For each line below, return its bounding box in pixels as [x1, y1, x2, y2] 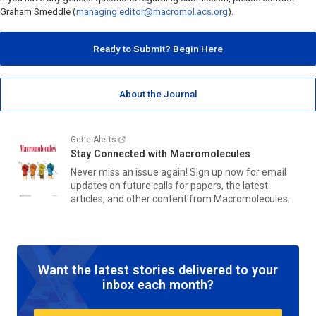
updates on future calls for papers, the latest [71, 179, 268, 191]
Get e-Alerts [71, 134, 116, 145]
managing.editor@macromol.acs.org [76, 6, 228, 17]
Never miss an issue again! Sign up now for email [71, 166, 286, 178]
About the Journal [119, 89, 197, 100]
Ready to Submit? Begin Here [93, 43, 223, 54]
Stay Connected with [71, 147, 170, 159]
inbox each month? [102, 276, 214, 292]
